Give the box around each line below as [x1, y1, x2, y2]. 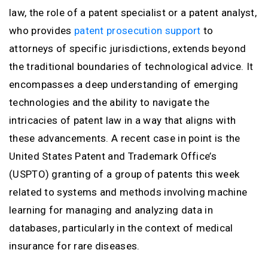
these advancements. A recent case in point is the [9, 132, 240, 144]
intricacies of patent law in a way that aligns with [9, 114, 236, 126]
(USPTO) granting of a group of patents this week [9, 168, 240, 180]
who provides [9, 25, 74, 36]
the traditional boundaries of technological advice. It [9, 60, 254, 72]
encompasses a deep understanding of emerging [9, 78, 239, 90]
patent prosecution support [74, 25, 201, 36]
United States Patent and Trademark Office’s [9, 150, 217, 162]
